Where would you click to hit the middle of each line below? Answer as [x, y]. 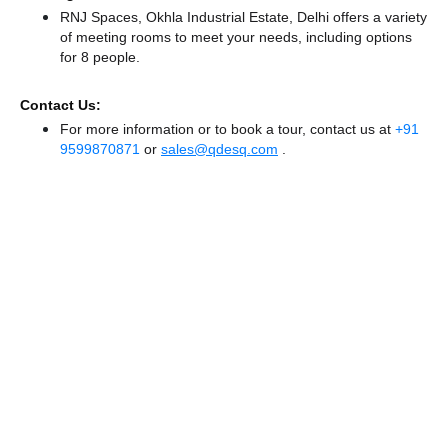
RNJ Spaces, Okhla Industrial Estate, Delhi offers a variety [243, 17]
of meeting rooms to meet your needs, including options [236, 37]
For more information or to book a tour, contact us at [227, 129]
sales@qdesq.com [219, 149]
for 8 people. [100, 57]
